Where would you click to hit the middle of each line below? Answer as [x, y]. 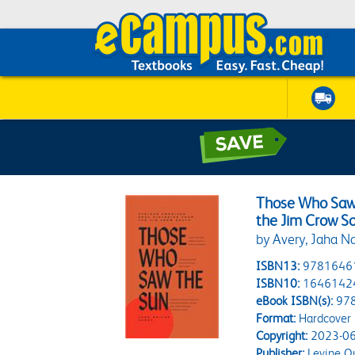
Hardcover [324, 318]
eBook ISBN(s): [295, 301]
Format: [276, 318]
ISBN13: [278, 266]
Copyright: [282, 336]
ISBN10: [278, 283]
